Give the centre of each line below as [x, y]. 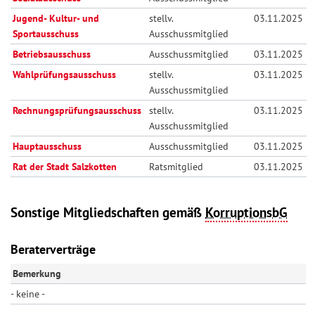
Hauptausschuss [47, 146]
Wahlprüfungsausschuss [65, 74]
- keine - [28, 294]
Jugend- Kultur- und [56, 18]
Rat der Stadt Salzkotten [65, 166]
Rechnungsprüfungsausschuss [77, 110]
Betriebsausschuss [52, 54]
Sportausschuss [46, 33]
